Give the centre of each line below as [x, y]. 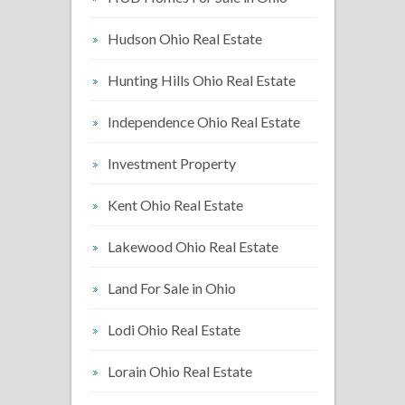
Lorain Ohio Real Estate [180, 371]
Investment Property [172, 163]
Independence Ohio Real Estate [204, 122]
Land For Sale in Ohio [172, 288]
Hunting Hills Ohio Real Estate [202, 80]
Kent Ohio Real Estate [175, 205]
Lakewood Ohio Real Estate [193, 246]
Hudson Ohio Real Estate [185, 38]
